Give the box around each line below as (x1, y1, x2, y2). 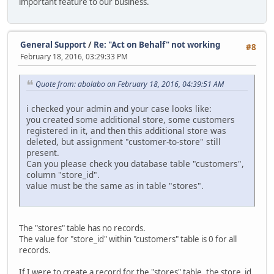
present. (26, 147, 59, 159)
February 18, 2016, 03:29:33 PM (20, 51, 128, 62)
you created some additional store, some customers (26, 114, 235, 126)
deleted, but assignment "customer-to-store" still (26, 136, 221, 148)
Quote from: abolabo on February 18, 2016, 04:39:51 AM (35, 78, 224, 89)
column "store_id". (26, 169, 100, 181)
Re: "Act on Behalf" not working (94, 39, 220, 51)
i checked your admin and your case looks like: (26, 103, 212, 115)
